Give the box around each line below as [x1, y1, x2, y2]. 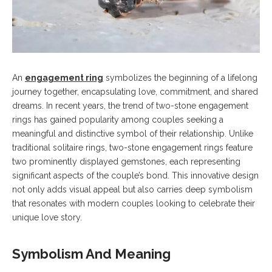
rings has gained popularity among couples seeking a [12, 115, 223, 125]
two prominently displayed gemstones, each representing [12, 157, 240, 167]
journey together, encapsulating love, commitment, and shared [12, 87, 258, 97]
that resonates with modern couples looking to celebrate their [12, 199, 255, 209]
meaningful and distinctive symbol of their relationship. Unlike [12, 129, 253, 139]
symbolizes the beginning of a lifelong [103, 73, 257, 83]
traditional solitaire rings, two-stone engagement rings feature [12, 143, 253, 153]
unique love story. [12, 212, 82, 223]
